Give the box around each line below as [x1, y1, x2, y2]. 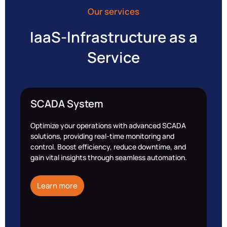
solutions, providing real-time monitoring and [30, 131, 174, 141]
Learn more [37, 180, 78, 191]
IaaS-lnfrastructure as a [29, 27, 198, 48]
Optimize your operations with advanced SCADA [30, 121, 186, 131]
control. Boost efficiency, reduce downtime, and [30, 142, 186, 152]
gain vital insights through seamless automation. [30, 153, 187, 163]
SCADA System [30, 97, 103, 111]
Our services [88, 6, 139, 18]
